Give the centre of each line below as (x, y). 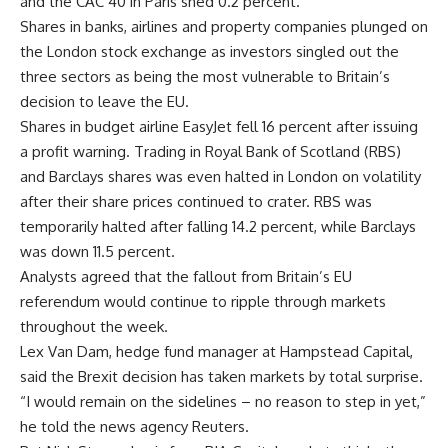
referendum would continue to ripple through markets (203, 301)
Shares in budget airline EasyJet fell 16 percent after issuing (219, 126)
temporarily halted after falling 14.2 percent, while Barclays (218, 226)
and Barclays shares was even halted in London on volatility (220, 176)
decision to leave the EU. (104, 101)
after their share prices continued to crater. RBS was (196, 201)
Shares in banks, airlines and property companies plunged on (224, 26)
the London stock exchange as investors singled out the (209, 51)
